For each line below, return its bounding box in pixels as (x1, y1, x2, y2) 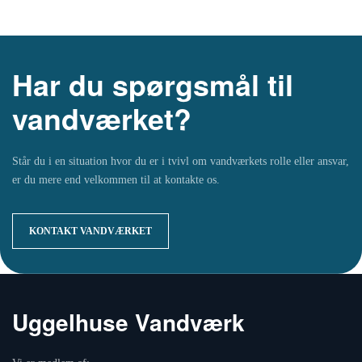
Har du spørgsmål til (12, 64, 293, 105)
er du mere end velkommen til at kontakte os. (12, 174, 220, 186)
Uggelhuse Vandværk (12, 305, 245, 339)
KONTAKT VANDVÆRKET (29, 225, 152, 237)
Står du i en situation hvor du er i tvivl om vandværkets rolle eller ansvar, (12, 155, 349, 167)
